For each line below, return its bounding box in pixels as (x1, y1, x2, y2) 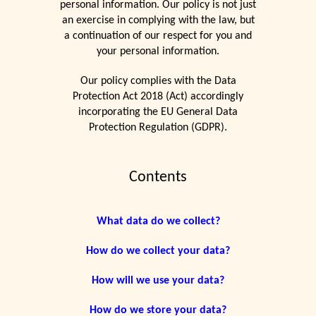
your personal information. (97, 46, 219, 58)
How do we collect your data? (86, 245, 230, 257)
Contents (129, 169, 187, 186)
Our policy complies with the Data (80, 75, 236, 87)
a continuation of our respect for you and (64, 30, 252, 42)
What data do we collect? (96, 216, 220, 228)
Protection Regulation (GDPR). (89, 122, 227, 134)
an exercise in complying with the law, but (61, 15, 255, 27)
